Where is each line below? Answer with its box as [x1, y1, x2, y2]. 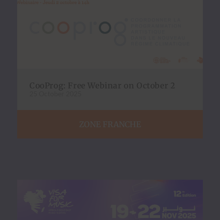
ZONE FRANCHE [79, 119, 141, 130]
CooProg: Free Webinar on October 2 [29, 81, 175, 91]
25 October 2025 [29, 89, 82, 98]
